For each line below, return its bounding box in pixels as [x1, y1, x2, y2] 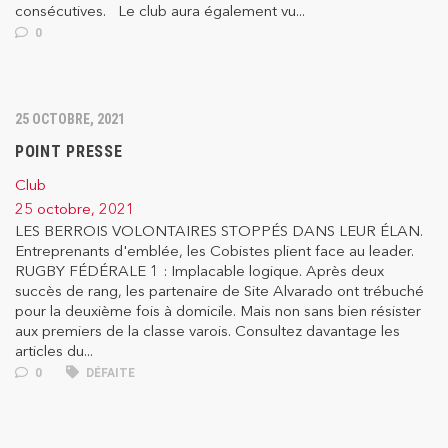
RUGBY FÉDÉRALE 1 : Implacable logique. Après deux [15, 261, 384, 281]
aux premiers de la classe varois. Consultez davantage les [15, 321, 400, 341]
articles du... [15, 341, 93, 361]
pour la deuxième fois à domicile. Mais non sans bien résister [15, 301, 421, 321]
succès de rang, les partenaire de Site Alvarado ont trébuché [15, 281, 424, 301]
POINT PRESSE [15, 142, 123, 162]
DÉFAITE [83, 366, 135, 381]
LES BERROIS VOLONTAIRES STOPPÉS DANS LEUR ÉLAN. [15, 221, 423, 241]
